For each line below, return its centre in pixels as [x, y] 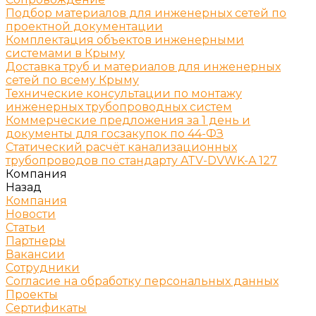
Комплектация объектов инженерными [125, 40]
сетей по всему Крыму [72, 80]
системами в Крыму [65, 53]
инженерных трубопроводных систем [119, 107]
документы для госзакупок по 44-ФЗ [115, 134]
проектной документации [84, 26]
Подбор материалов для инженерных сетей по [146, 13]
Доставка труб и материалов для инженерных [143, 67]
